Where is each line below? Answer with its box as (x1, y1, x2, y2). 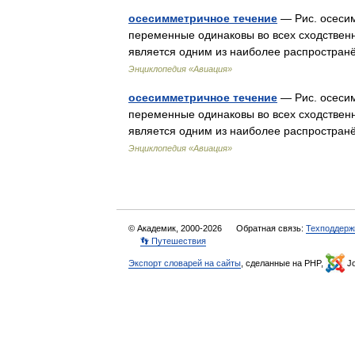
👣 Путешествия (140, 236, 206, 246)
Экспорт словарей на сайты (128, 258, 241, 268)
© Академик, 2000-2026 (128, 223, 224, 233)
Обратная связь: (236, 223, 306, 233)
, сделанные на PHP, (241, 258, 326, 268)
